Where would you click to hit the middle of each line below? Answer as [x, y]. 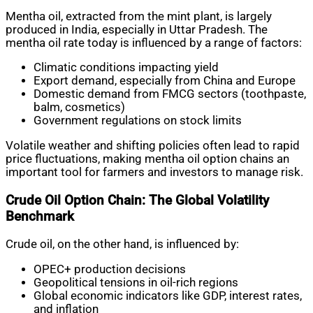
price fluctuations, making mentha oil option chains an [147, 159]
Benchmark [40, 217]
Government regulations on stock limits [138, 121]
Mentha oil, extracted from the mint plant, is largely [139, 16]
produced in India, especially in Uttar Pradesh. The [137, 29]
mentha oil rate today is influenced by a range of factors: [154, 43]
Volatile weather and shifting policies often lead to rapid [153, 145]
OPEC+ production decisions [110, 269]
